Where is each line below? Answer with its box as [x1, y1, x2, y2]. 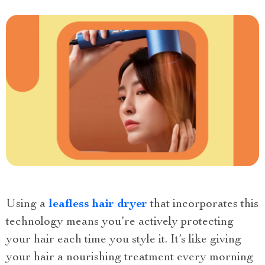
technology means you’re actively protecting [6, 216, 234, 229]
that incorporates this [147, 199, 258, 211]
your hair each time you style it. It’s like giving [6, 234, 241, 247]
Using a [6, 199, 49, 211]
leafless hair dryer [49, 199, 147, 211]
